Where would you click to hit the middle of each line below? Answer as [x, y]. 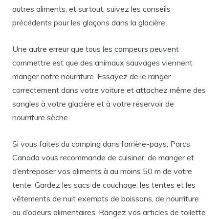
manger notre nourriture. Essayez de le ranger [91, 76]
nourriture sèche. [41, 117]
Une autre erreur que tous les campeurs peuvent [96, 49]
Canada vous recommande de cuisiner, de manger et [103, 157]
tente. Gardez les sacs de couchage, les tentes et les [104, 185]
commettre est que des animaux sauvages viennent [102, 63]
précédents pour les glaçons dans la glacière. [89, 22]
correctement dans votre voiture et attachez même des [109, 90]
